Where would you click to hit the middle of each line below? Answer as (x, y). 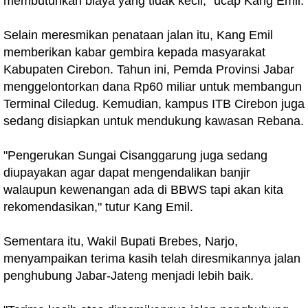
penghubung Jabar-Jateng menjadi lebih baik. (129, 276)
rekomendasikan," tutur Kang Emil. (98, 207)
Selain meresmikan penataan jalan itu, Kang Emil (138, 35)
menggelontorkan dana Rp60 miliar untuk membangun (153, 87)
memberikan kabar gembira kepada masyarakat (134, 52)
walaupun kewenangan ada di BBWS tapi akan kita (143, 190)
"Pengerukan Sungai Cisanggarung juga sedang (135, 155)
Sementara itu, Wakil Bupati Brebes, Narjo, (121, 241)
